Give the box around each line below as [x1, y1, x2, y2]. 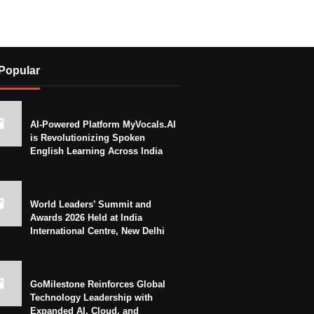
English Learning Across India [30, 146, 163, 157]
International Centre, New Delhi [30, 226, 165, 237]
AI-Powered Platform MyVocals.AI [30, 119, 176, 130]
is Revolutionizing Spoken [30, 132, 145, 144]
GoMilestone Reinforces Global [30, 279, 165, 290]
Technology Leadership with [30, 292, 153, 303]
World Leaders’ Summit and [30, 199, 151, 210]
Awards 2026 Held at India [30, 212, 142, 224]
